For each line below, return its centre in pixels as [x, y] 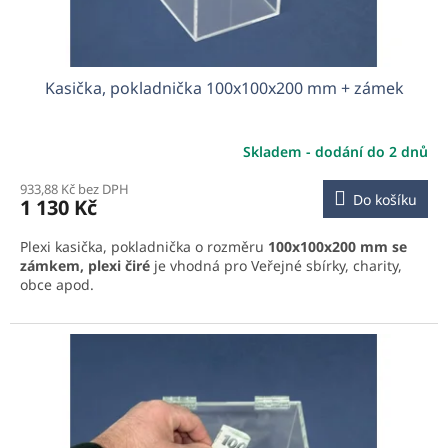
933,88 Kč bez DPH [74, 189]
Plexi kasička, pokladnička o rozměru [144, 247]
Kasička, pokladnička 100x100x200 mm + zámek [224, 88]
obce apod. [57, 285]
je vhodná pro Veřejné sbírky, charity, [276, 266]
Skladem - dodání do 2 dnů [335, 151]
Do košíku [385, 200]
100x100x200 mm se [337, 247]
